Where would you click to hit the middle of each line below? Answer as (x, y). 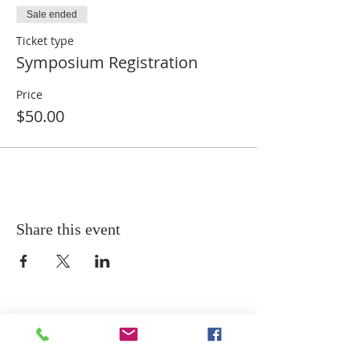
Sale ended (52, 14)
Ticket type (45, 41)
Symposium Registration (107, 62)
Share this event (68, 229)
